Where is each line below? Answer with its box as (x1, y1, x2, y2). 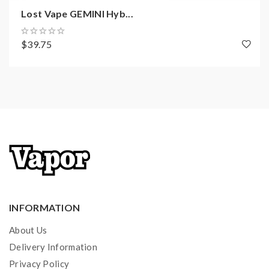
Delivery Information (9, 241, 97, 252)
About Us (9, 225, 47, 235)
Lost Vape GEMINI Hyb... (21, 8, 133, 19)
